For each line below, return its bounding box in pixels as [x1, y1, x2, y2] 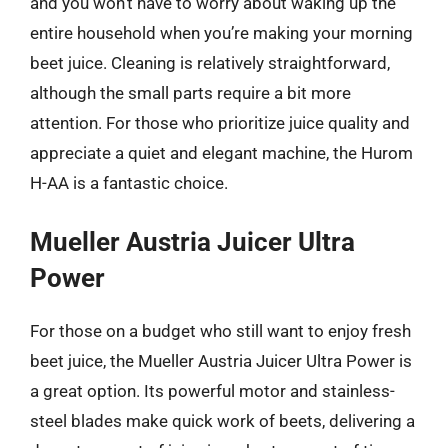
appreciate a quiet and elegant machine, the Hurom [30, 143, 413, 163]
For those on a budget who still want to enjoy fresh [30, 320, 411, 341]
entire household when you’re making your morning [30, 23, 413, 43]
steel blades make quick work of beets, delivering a [30, 410, 415, 431]
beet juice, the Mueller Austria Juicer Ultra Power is [30, 350, 412, 371]
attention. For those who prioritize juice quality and [30, 113, 410, 133]
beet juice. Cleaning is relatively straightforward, [30, 53, 390, 73]
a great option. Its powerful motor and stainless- [30, 380, 395, 401]
